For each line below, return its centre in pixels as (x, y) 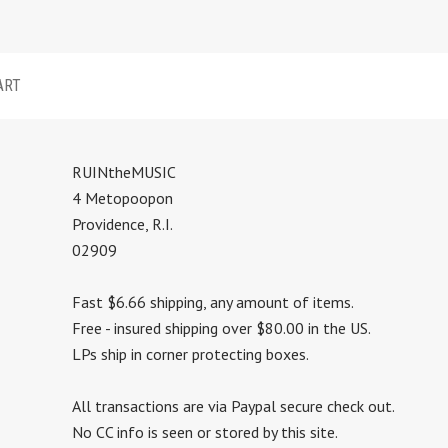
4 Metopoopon (122, 197)
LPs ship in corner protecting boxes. (190, 353)
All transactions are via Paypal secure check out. (233, 405)
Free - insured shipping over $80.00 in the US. (221, 327)
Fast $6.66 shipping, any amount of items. (212, 301)
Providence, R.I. (122, 223)
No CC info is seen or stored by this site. (204, 431)
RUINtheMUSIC (123, 171)
